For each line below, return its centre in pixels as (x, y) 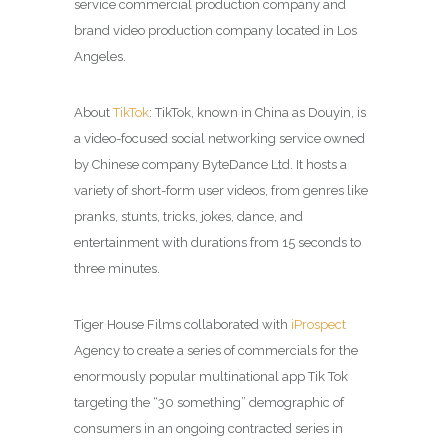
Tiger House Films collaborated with (182, 324)
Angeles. (100, 56)
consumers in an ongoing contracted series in (208, 428)
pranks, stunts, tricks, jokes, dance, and (188, 216)
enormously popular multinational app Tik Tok (211, 376)
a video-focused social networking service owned (219, 138)
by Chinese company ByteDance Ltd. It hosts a (210, 164)
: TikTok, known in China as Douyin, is (257, 112)
